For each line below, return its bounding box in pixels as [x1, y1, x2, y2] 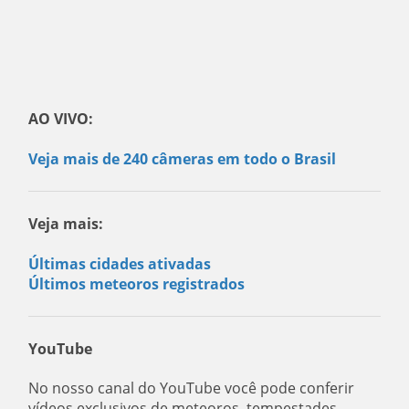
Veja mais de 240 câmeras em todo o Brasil [28, 149, 337, 170]
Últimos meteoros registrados [28, 274, 246, 295]
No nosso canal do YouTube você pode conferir [28, 378, 355, 399]
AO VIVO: [28, 109, 94, 130]
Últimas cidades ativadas [28, 254, 212, 275]
